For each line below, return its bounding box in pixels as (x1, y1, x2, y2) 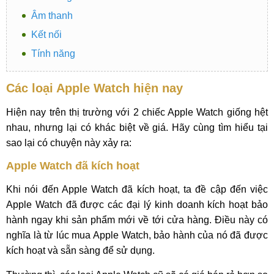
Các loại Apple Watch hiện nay (6, 81, 183, 95)
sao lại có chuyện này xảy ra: (6, 138, 131, 148)
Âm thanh (31, 10, 73, 21)
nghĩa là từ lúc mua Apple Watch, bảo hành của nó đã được (6, 230, 268, 240)
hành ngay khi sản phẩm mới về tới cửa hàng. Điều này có (6, 215, 268, 225)
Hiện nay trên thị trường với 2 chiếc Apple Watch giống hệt (6, 107, 268, 117)
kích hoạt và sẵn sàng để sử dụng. (6, 245, 155, 256)
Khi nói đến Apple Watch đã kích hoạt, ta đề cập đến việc (6, 184, 268, 194)
